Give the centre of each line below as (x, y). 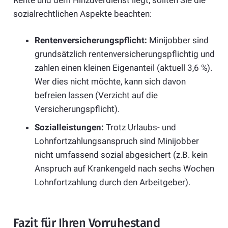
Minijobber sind (178, 40)
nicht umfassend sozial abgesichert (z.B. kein (121, 154)
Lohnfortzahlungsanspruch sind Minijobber (117, 141)
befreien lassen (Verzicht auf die (96, 95)
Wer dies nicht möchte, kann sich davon (110, 82)
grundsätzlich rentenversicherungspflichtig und (125, 54)
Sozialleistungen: (69, 127)
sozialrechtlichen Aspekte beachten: (82, 13)
